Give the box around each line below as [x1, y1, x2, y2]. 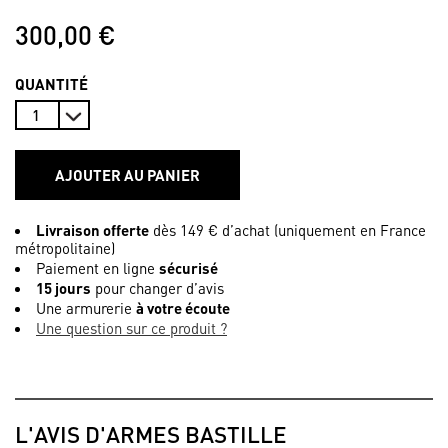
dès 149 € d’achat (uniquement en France [149, 220, 426, 240]
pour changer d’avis [91, 278, 224, 298]
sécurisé [159, 258, 218, 278]
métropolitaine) [15, 238, 115, 258]
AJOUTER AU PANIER [55, 165, 200, 185]
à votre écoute [136, 298, 230, 318]
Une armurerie [36, 298, 136, 318]
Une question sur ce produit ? [36, 318, 227, 338]
